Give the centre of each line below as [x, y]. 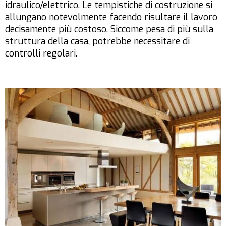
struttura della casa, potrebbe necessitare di [97, 41]
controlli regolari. [41, 53]
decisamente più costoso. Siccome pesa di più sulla [109, 29]
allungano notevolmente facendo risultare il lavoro [111, 17]
